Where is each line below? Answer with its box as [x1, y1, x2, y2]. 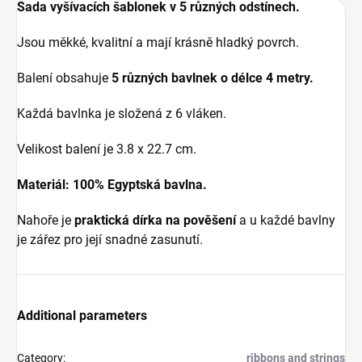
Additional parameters [17, 307, 147, 323]
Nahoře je [17, 212, 71, 228]
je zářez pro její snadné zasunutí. [17, 231, 206, 247]
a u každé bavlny [239, 212, 335, 228]
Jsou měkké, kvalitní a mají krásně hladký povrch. [17, 34, 302, 50]
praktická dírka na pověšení [71, 212, 239, 228]
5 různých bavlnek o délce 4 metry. [112, 69, 317, 86]
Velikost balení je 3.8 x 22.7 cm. [17, 141, 200, 157]
